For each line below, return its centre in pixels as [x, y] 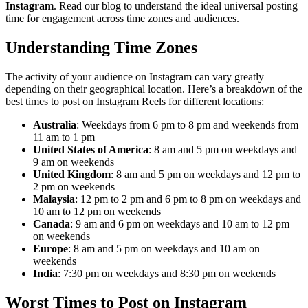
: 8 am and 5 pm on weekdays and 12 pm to [206, 174]
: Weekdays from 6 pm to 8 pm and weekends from [187, 124]
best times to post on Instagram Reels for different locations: [135, 101]
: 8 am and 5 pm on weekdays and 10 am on [164, 248]
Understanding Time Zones [101, 47]
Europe [51, 248]
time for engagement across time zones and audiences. [122, 18]
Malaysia [54, 199]
